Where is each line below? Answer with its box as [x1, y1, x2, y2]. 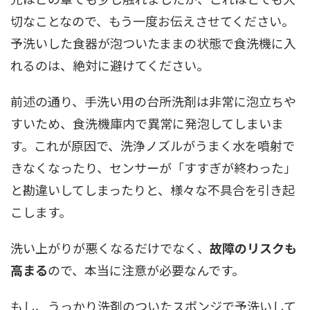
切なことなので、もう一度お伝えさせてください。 [10, 12, 294, 30]
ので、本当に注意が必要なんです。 [48, 261, 244, 279]
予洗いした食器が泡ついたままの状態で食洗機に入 [10, 34, 296, 52]
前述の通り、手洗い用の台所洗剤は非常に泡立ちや [10, 92, 296, 110]
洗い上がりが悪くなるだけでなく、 [10, 239, 210, 257]
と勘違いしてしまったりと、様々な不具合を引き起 [10, 181, 295, 199]
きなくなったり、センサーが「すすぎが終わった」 [10, 158, 296, 176]
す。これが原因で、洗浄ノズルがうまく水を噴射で [10, 136, 295, 154]
